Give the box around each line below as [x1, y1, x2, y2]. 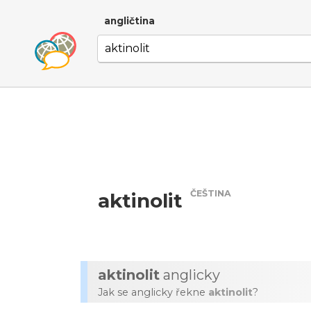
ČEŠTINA [190, 188, 232, 199]
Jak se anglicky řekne [98, 286, 208, 299]
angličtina [104, 15, 155, 26]
